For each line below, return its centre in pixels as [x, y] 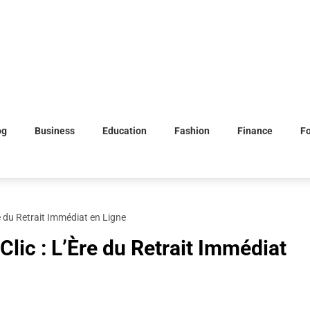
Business [55, 131]
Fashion [192, 131]
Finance [255, 131]
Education [125, 131]
